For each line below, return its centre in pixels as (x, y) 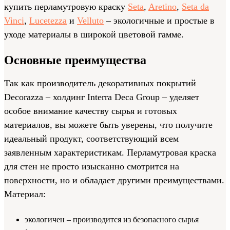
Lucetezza (48, 20)
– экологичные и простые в (159, 20)
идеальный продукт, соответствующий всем (91, 138)
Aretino (162, 6)
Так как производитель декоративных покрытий (100, 83)
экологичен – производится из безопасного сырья (112, 219)
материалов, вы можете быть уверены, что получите (108, 124)
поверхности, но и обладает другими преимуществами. (114, 180)
